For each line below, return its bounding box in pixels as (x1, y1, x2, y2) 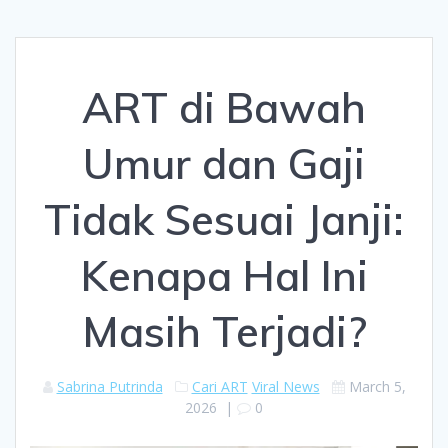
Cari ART (191, 377, 248, 397)
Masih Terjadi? (81, 305, 367, 359)
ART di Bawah (82, 81, 366, 135)
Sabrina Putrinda (56, 377, 163, 397)
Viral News (251, 377, 320, 397)
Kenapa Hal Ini (80, 249, 368, 303)
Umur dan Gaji (83, 137, 365, 191)
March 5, (348, 377, 406, 397)
